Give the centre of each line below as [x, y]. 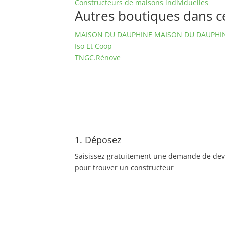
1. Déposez [98, 140]
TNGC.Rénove [98, 58]
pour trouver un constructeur [125, 167]
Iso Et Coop [94, 46]
